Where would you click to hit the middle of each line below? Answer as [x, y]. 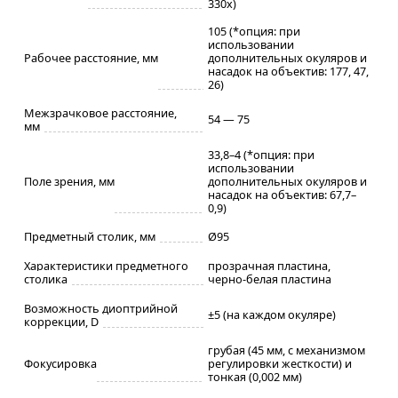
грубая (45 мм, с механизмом [287, 350]
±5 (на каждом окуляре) [272, 314]
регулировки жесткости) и [280, 363]
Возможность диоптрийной [101, 308]
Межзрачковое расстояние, [100, 112]
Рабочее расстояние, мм [91, 57]
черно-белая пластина [270, 279]
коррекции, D [61, 321]
